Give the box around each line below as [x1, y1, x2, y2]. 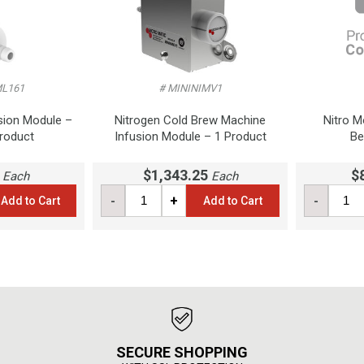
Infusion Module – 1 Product [114, 128, 266, 144]
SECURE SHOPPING [116, 344, 248, 361]
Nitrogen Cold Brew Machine [115, 112, 266, 128]
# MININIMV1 [158, 82, 223, 94]
